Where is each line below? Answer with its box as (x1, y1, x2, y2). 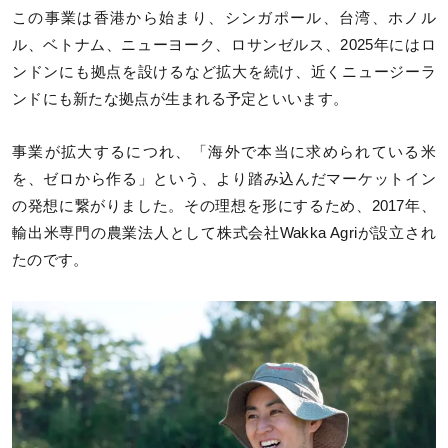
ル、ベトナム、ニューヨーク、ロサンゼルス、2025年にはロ (12, 37, 436, 54)
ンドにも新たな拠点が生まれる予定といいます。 (12, 91, 349, 108)
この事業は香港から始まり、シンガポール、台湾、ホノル (12, 10, 436, 27)
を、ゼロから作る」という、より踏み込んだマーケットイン (12, 171, 436, 188)
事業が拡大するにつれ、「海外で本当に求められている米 (12, 144, 436, 161)
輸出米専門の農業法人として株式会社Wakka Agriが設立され (12, 225, 436, 242)
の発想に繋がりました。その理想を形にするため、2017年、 (12, 198, 436, 215)
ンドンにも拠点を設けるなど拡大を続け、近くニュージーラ (12, 64, 436, 81)
